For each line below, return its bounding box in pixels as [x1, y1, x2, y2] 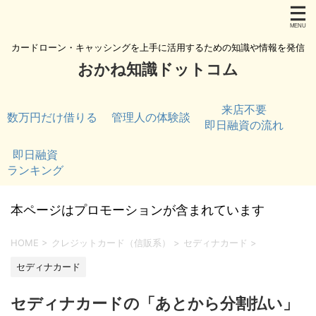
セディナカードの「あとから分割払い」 [11, 294, 298, 312]
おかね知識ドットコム [78, 60, 238, 78]
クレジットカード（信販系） [51, 237, 171, 248]
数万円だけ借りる [7, 110, 97, 124]
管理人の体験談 [111, 110, 190, 124]
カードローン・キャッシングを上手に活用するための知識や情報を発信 [11, 42, 305, 53]
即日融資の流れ [205, 118, 284, 132]
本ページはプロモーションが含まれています [11, 202, 265, 217]
